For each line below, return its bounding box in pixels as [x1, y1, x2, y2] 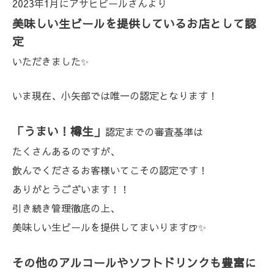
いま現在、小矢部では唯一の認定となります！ [12, 88, 218, 102]
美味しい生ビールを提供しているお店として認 [12, 15, 256, 31]
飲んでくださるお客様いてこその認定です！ [12, 163, 208, 177]
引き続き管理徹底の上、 [12, 201, 120, 215]
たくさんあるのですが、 [12, 144, 120, 158]
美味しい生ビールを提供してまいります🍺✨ [12, 220, 206, 234]
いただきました [12, 54, 81, 68]
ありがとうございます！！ [12, 182, 130, 196]
